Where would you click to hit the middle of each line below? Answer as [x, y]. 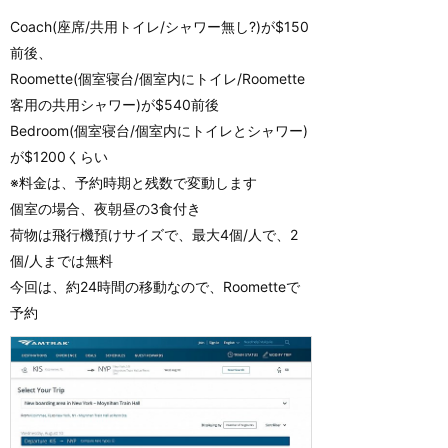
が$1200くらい [59, 156]
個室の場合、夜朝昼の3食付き [105, 208]
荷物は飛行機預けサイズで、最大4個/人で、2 [154, 234]
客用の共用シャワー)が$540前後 [114, 104]
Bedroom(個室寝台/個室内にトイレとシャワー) [159, 130]
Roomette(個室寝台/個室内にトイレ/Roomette [157, 78]
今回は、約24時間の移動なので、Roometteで [155, 286]
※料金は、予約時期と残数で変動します [133, 182]
